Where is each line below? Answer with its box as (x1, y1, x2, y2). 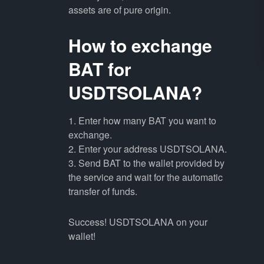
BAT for (68, 56, 131, 81)
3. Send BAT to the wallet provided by (68, 156, 225, 170)
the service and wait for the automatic (68, 170, 223, 184)
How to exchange (68, 32, 212, 58)
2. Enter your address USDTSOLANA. (68, 142, 227, 156)
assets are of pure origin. (68, 3, 171, 16)
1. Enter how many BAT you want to (68, 114, 216, 127)
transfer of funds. (68, 184, 137, 198)
